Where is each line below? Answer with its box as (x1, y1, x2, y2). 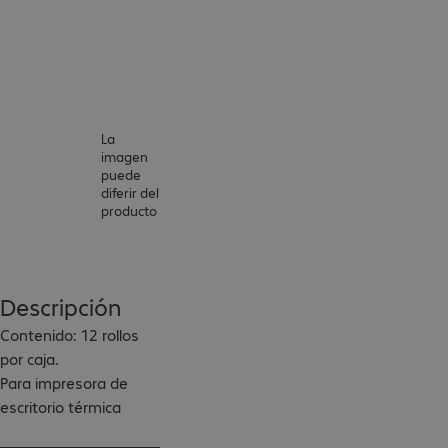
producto (101, 200, 158, 219)
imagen (101, 146, 149, 165)
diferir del (101, 182, 160, 201)
